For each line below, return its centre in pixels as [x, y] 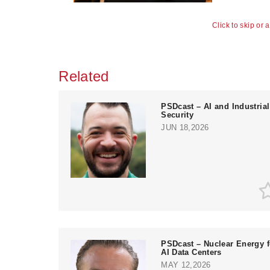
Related [84, 77]
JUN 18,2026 [185, 128]
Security [177, 115]
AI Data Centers [191, 253]
